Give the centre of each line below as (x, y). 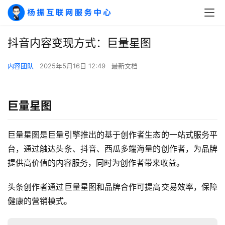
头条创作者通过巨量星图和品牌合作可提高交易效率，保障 (113, 187)
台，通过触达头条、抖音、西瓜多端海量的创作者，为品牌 (113, 149)
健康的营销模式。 (40, 201)
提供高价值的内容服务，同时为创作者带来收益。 (96, 163)
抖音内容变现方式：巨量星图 (79, 43)
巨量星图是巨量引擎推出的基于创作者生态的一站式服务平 (113, 135)
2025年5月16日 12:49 (74, 66)
